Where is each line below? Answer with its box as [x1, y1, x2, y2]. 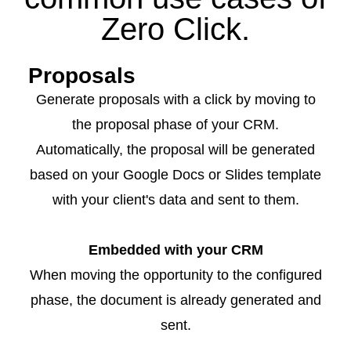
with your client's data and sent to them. [52, 192, 299, 208]
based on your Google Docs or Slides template [30, 167, 321, 183]
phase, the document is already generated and [30, 292, 321, 308]
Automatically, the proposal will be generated [36, 142, 315, 157]
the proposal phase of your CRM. [72, 117, 279, 132]
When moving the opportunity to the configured [29, 267, 322, 283]
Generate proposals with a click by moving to [35, 92, 316, 107]
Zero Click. [101, 12, 250, 46]
